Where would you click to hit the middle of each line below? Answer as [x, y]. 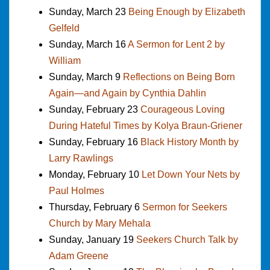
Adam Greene [79, 256]
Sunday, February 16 [95, 142]
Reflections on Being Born [179, 77]
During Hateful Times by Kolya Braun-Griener [146, 125]
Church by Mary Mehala [100, 223]
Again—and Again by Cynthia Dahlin [127, 93]
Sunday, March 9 [86, 77]
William [65, 60]
